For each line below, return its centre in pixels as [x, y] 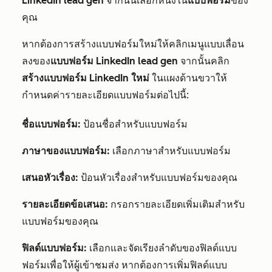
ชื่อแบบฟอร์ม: [51, 124]
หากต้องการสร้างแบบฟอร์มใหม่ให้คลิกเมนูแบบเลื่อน [133, 44]
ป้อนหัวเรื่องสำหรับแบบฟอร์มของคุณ [158, 178]
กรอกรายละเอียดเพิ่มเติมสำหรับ [178, 204]
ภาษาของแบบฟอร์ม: [66, 151]
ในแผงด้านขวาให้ [188, 78]
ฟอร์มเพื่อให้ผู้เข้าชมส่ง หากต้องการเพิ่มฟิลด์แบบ [124, 265]
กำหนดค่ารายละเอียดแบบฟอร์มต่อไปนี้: [105, 95]
